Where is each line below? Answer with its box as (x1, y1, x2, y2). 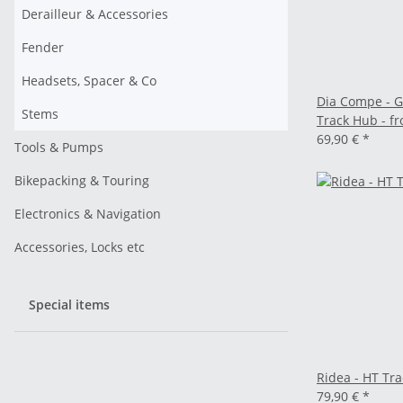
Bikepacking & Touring (14, 172, 149, 189)
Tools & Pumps (14, 139, 103, 156)
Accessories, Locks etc (14, 238, 145, 255)
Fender (22, 39, 64, 56)
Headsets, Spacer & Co (22, 72, 157, 89)
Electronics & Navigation (14, 205, 161, 222)
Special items (29, 296, 113, 313)
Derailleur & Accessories (22, 5, 168, 22)
